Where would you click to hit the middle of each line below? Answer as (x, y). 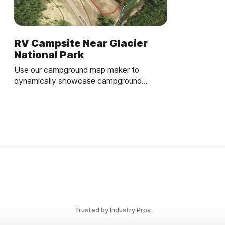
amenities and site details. (60, 92)
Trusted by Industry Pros (113, 210)
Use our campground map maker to (76, 70)
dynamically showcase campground (78, 81)
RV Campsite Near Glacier (81, 43)
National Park (49, 54)
